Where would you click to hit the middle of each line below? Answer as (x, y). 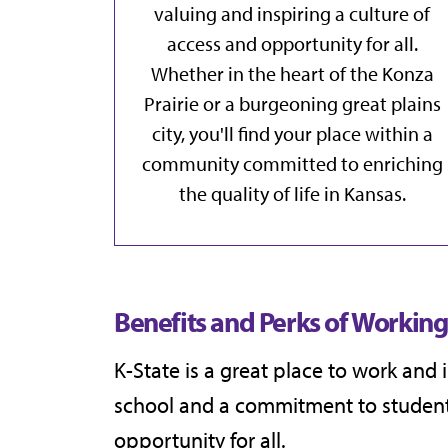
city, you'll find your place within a (292, 134)
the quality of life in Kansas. (292, 194)
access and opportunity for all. (292, 44)
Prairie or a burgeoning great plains (292, 104)
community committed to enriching (292, 164)
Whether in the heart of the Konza (292, 74)
